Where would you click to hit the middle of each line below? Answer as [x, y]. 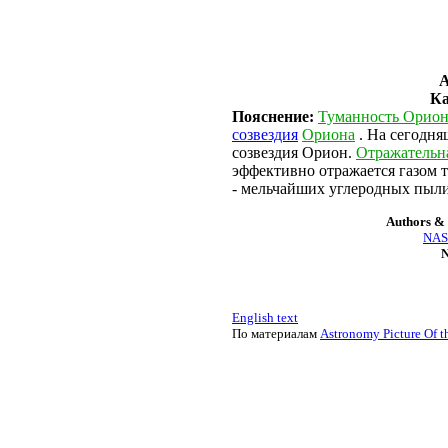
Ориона [328, 134]
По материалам [276, 333]
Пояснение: [273, 116]
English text [265, 317]
